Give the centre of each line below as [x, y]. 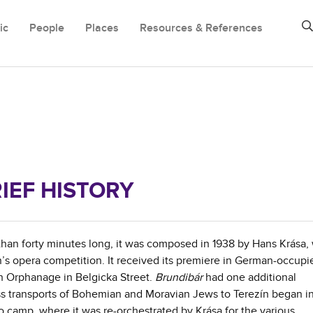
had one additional [249, 277]
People [47, 28]
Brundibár [179, 277]
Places [102, 28]
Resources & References [201, 28]
